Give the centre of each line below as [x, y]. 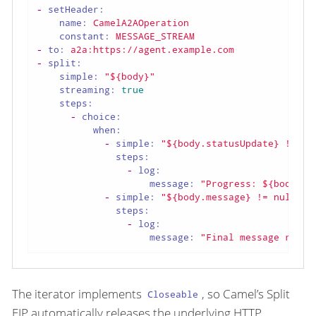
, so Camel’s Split [245, 293]
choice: [102, 117]
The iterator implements [78, 293]
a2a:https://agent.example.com [152, 50]
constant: [85, 36]
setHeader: [76, 10]
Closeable [173, 294]
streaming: [87, 90]
